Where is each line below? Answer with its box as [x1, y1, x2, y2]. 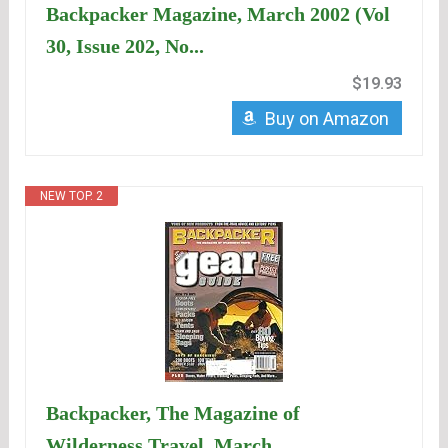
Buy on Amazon [264, 108, 389, 130]
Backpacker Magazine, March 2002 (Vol [46, 3, 391, 26]
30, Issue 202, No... [46, 35, 205, 58]
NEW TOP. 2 [40, 189, 104, 204]
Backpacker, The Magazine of [46, 402, 301, 425]
